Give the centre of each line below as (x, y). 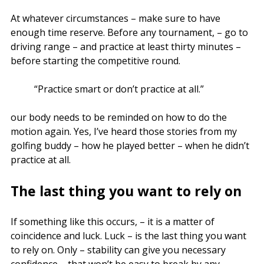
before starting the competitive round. (95, 60)
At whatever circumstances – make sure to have (115, 18)
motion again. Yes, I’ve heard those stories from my (124, 131)
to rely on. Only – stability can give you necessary (118, 250)
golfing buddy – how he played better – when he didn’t (130, 145)
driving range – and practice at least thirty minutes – (126, 46)
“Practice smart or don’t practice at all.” (119, 89)
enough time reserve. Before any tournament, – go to (129, 32)
